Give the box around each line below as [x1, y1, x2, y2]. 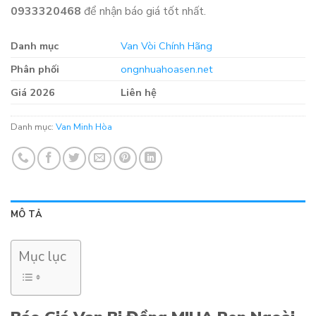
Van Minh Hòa [56, 121, 112, 134]
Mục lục [18, 248, 66, 267]
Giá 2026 [11, 85, 55, 100]
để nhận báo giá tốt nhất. [81, 3, 206, 19]
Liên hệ [121, 85, 157, 100]
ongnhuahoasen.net [121, 62, 213, 77]
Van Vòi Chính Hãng [121, 39, 213, 54]
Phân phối [11, 62, 59, 77]
